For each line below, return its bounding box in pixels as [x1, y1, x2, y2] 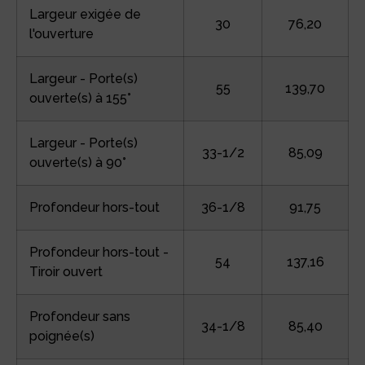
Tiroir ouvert [29, 263, 103, 279]
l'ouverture [29, 25, 94, 42]
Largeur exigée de [29, 6, 141, 22]
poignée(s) [29, 328, 95, 344]
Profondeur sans [29, 308, 130, 324]
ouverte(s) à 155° [29, 90, 131, 106]
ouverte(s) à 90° [29, 154, 126, 170]
